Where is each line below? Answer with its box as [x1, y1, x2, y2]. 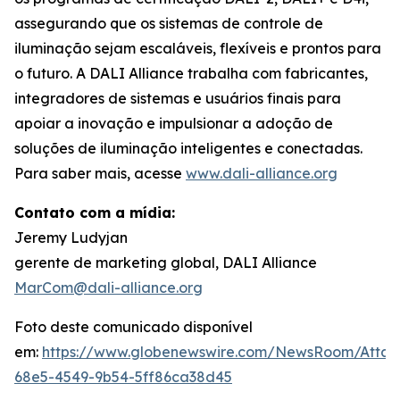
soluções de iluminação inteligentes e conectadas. [14, 139, 362, 158]
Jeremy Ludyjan [14, 229, 128, 247]
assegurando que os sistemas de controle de [14, 14, 323, 33]
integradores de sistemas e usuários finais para [14, 89, 341, 108]
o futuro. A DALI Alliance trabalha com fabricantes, [14, 64, 368, 83]
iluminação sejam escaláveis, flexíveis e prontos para [14, 39, 381, 58]
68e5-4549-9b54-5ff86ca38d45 [14, 368, 232, 387]
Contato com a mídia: [14, 204, 175, 222]
